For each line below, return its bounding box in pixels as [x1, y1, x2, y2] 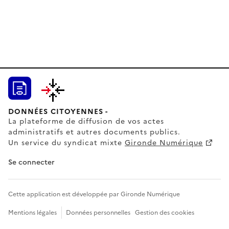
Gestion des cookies [134, 208, 194, 217]
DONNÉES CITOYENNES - [8, 106, 108, 117]
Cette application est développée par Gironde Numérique [8, 190, 180, 199]
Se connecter [8, 157, 55, 168]
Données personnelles [66, 208, 130, 217]
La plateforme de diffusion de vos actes [8, 116, 164, 127]
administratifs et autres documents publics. [8, 127, 180, 138]
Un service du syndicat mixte [8, 138, 125, 148]
